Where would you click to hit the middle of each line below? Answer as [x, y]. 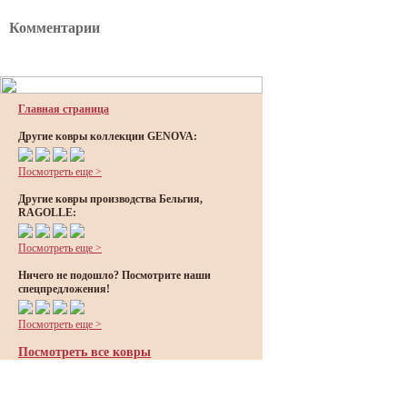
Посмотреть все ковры [84, 352]
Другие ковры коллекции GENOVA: [108, 136]
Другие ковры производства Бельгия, [110, 199]
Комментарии [55, 28]
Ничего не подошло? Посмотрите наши [114, 275]
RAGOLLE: [47, 213]
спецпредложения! [64, 289]
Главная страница [64, 109]
